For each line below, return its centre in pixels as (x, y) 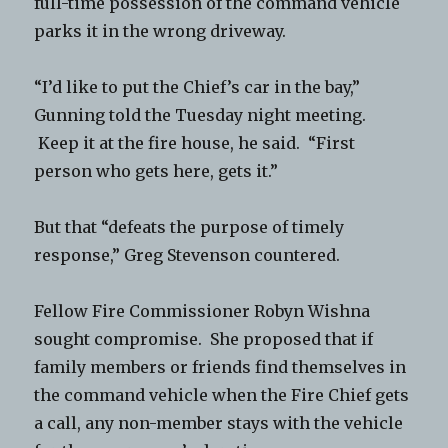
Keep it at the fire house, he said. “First (195, 143)
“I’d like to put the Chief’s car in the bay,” (197, 87)
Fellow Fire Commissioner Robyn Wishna (202, 311)
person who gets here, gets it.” (156, 171)
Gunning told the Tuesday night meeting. (200, 115)
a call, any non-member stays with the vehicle (219, 423)
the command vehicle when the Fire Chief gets (222, 395)
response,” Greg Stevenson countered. (187, 255)
